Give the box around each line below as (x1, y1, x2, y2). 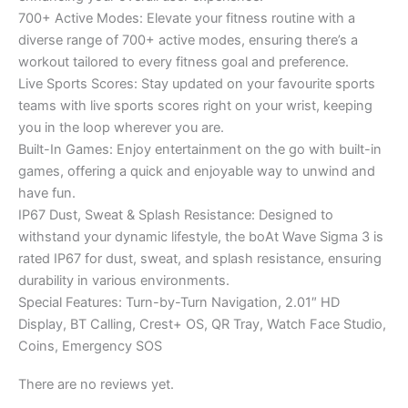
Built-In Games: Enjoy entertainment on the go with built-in (18, 141, 382, 158)
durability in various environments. (18, 272, 229, 289)
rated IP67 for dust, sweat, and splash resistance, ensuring (18, 250, 382, 267)
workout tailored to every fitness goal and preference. (18, 54, 349, 70)
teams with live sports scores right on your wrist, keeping (18, 97, 372, 114)
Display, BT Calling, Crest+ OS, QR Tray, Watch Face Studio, (18, 316, 386, 332)
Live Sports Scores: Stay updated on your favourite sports (18, 76, 375, 92)
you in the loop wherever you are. (18, 119, 224, 136)
